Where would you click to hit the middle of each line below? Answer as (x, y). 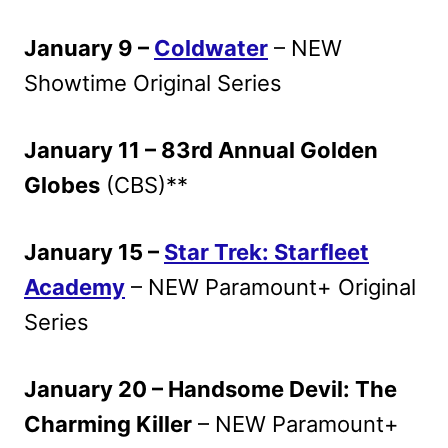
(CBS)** (144, 184)
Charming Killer (108, 423)
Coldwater (211, 47)
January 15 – (94, 251)
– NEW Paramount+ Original (270, 286)
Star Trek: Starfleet (266, 251)
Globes (62, 184)
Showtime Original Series (153, 82)
